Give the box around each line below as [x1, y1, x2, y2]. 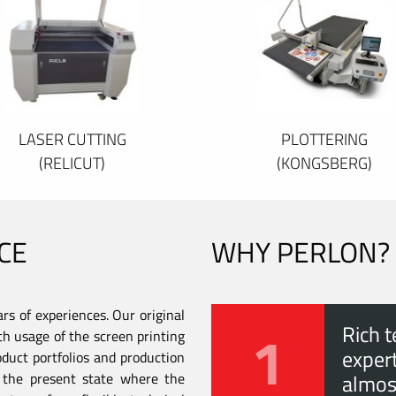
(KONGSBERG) [276, 150, 372, 175]
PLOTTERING [280, 126, 368, 151]
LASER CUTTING [18, 126, 126, 151]
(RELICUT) [39, 150, 105, 175]
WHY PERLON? [211, 230, 390, 273]
